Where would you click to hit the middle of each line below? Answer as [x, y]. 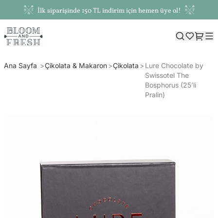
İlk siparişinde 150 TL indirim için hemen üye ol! [109, 11]
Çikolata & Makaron [76, 65]
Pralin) [155, 94]
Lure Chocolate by [174, 65]
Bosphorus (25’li [170, 85]
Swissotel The [167, 75]
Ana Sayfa [21, 65]
